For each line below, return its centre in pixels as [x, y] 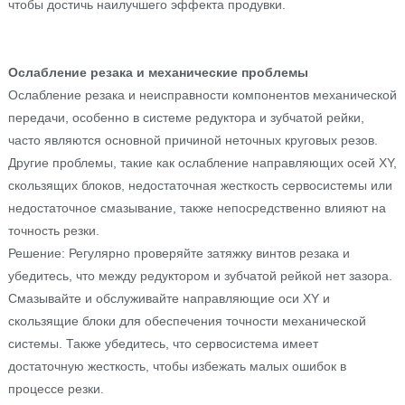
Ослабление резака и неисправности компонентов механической [202, 94]
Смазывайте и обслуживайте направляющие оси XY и [169, 298]
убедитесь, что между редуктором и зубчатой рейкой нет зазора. [200, 275]
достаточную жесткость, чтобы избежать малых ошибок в [177, 366]
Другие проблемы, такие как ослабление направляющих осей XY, [202, 162]
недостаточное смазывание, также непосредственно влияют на [197, 207]
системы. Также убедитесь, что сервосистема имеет [163, 343]
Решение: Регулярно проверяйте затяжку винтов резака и [179, 253]
